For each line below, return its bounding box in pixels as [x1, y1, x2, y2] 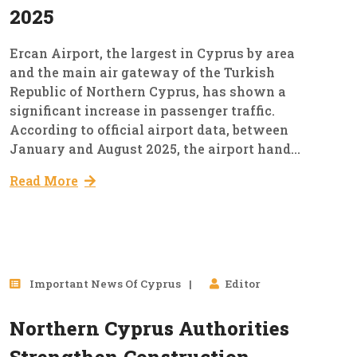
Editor [226, 277, 261, 292]
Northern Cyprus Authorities [10, 316, 289, 342]
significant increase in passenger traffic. [10, 102, 275, 120]
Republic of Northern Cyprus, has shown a [10, 83, 286, 100]
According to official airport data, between [10, 121, 288, 139]
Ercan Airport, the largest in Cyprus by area [10, 45, 295, 62]
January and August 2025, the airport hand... [10, 140, 300, 158]
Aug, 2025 [255, 312, 322, 331]
